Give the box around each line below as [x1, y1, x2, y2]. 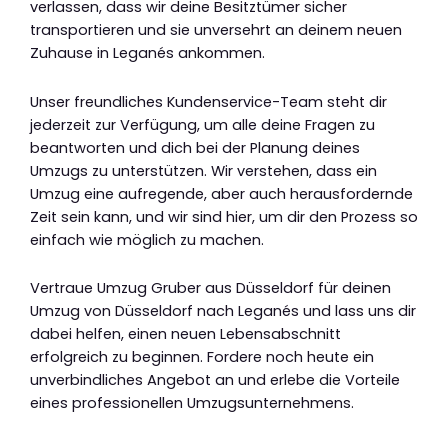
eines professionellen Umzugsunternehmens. [30, 393, 354, 414]
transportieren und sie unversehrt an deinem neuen [30, 19, 402, 40]
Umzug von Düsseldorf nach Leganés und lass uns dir [30, 301, 416, 322]
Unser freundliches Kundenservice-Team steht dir [30, 91, 387, 112]
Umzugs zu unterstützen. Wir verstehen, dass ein [30, 160, 377, 181]
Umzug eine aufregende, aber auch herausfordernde [30, 183, 413, 204]
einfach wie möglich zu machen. [30, 229, 264, 250]
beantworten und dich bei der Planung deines [30, 137, 360, 158]
